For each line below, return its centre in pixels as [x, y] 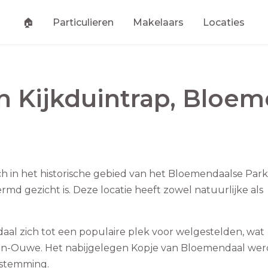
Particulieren [83, 22]
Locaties [223, 22]
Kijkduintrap [94, 99]
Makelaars [158, 22]
